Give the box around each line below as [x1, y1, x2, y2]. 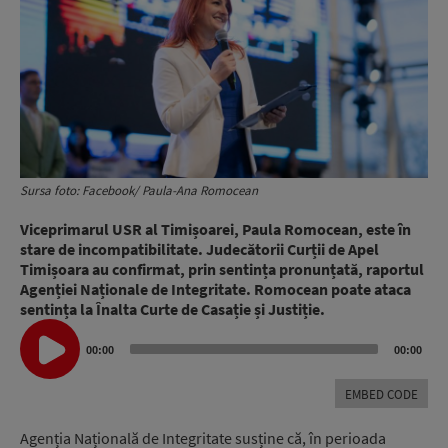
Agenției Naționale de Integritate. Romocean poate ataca [20, 279, 411, 300]
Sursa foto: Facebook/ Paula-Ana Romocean [20, 182, 258, 200]
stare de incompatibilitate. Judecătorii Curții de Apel [20, 239, 379, 260]
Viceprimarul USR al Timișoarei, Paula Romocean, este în [20, 219, 411, 240]
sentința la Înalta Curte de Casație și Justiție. [20, 299, 325, 320]
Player [19, 338, 61, 359]
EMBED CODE [345, 385, 418, 403]
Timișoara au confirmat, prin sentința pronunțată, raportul [20, 259, 424, 280]
